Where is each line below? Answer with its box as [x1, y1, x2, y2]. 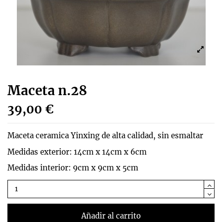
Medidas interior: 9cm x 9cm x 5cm [7, 163, 138, 172]
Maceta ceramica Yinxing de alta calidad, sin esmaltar [7, 131, 203, 141]
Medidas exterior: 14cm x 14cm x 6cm [7, 147, 147, 157]
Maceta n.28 [7, 82, 87, 99]
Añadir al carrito [81, 211, 141, 221]
